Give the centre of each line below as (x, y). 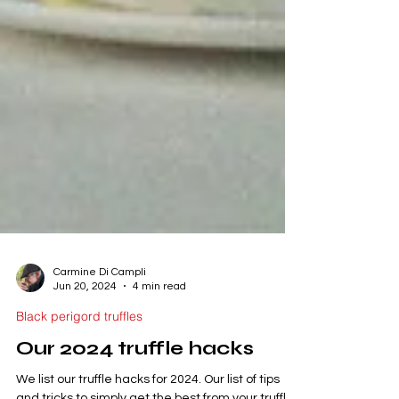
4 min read (159, 315)
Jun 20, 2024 (85, 315)
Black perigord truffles (79, 345)
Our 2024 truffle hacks (135, 377)
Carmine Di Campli (100, 301)
